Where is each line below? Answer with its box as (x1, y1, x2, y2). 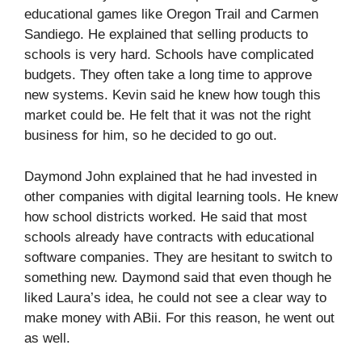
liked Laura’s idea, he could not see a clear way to (24, 289, 326, 305)
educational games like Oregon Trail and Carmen (24, 6, 318, 23)
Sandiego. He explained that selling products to (24, 27, 308, 43)
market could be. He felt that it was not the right (24, 107, 311, 124)
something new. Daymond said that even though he (24, 269, 331, 285)
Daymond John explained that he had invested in (24, 168, 317, 184)
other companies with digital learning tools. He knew (24, 188, 338, 204)
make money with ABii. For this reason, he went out (24, 309, 335, 326)
